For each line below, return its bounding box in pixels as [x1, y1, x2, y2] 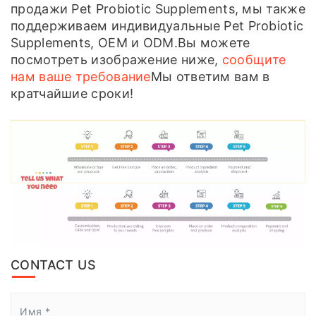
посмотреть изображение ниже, [11, 52, 222, 68]
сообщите [221, 52, 286, 68]
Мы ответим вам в [150, 69, 270, 85]
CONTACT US [11, 257, 96, 272]
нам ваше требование [11, 69, 151, 85]
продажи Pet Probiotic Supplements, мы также [11, 1, 305, 17]
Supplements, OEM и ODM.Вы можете [11, 35, 250, 51]
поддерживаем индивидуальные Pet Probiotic [11, 18, 304, 34]
